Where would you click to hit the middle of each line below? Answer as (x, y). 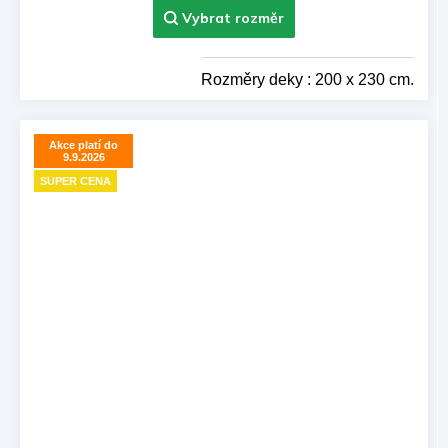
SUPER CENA (75, 181)
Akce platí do (83, 144)
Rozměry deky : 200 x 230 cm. (307, 79)
